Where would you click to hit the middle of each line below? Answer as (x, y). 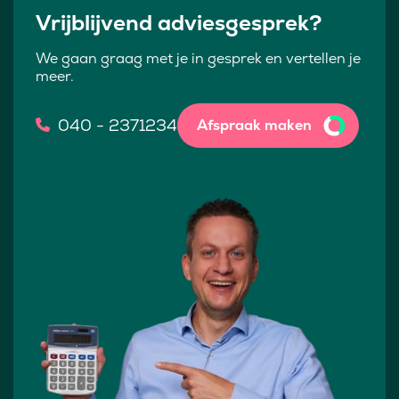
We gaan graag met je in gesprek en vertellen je (198, 59)
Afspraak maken (254, 126)
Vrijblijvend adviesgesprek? (179, 23)
